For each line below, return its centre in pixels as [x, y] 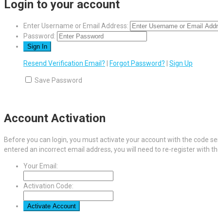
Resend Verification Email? [64, 63]
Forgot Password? [137, 63]
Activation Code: [48, 186]
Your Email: [41, 166]
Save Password [58, 80]
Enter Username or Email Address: [76, 26]
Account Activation [55, 118]
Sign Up [181, 63]
